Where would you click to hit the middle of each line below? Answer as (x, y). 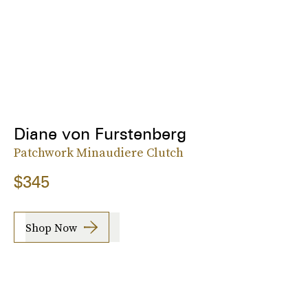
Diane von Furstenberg (100, 134)
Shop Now (51, 227)
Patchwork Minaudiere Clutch (99, 153)
